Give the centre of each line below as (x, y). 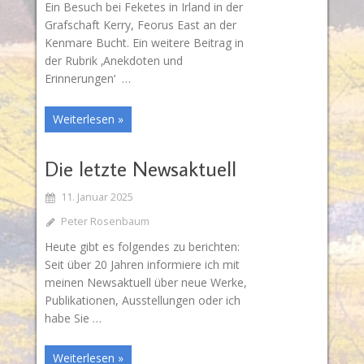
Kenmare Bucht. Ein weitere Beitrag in (144, 43)
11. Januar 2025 (97, 197)
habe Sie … (73, 318)
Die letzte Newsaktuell (140, 168)
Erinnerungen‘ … (87, 79)
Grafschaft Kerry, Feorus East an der (140, 25)
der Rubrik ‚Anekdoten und (113, 61)
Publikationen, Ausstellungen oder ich (142, 300)
